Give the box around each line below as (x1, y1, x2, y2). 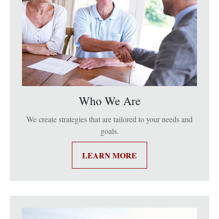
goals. (100, 125, 119, 136)
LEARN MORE (82, 149, 137, 161)
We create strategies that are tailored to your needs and (26, 113, 193, 124)
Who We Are (78, 92, 141, 109)
